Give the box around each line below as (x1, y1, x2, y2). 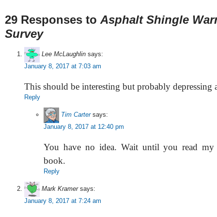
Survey (5, 27, 43, 40)
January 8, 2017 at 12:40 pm (44, 123, 124, 130)
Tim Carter (61, 111, 91, 119)
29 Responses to (5, 13, 100, 26)
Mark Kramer (42, 185, 78, 193)
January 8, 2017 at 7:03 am (24, 62, 101, 70)
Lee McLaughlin (42, 50, 86, 58)
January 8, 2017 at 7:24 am (24, 197, 101, 204)
